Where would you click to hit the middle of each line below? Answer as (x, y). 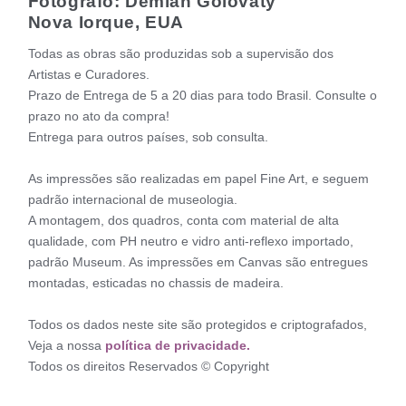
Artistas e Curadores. (88, 75)
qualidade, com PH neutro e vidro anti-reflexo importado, (190, 241)
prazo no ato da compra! (98, 116)
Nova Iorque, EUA (106, 22)
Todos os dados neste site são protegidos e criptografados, (197, 324)
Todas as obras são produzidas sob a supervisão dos (180, 54)
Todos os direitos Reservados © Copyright (148, 366)
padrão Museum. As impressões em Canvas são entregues (198, 261)
